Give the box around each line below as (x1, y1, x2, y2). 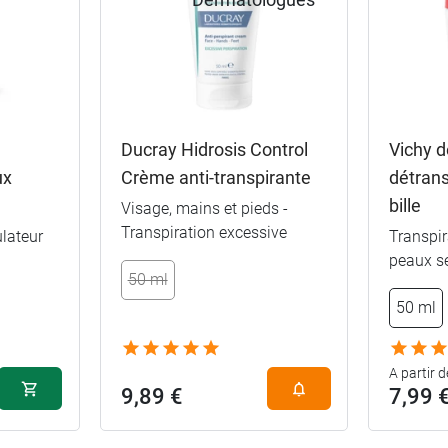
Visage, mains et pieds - (120, 198, 288, 218)
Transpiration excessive (120, 222, 287, 242)
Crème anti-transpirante (120, 166, 311, 188)
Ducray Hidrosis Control (120, 138, 308, 160)
